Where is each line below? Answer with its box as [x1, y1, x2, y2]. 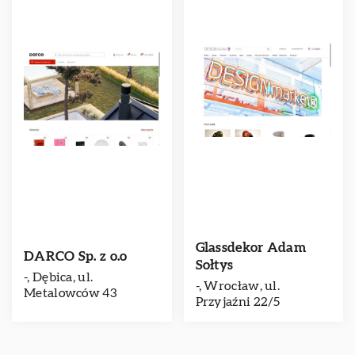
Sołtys [195, 258, 234, 272]
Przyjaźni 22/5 [195, 296, 281, 308]
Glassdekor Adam [195, 241, 307, 254]
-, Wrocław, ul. [195, 280, 281, 292]
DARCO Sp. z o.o [24, 250, 128, 263]
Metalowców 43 [24, 287, 116, 300]
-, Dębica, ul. [24, 271, 94, 284]
